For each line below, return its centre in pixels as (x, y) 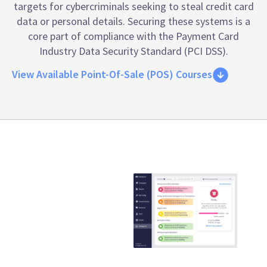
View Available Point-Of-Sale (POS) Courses (112, 74)
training (58, 242)
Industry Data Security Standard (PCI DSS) (132, 51)
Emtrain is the (80, 183)
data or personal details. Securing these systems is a (133, 21)
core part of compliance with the (102, 36)
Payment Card (207, 36)
